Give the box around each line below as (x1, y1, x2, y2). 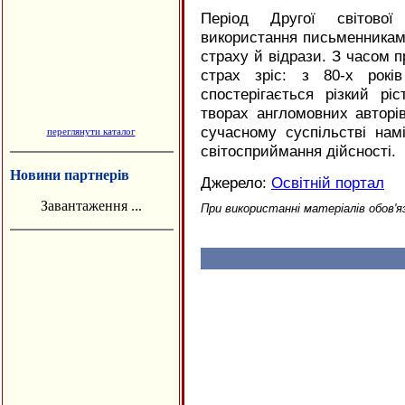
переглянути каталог (46, 126, 136, 137)
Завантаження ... (40, 198, 142, 213)
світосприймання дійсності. (201, 142, 396, 160)
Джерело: (201, 174, 271, 192)
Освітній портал (271, 174, 384, 192)
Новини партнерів (10, 167, 129, 183)
